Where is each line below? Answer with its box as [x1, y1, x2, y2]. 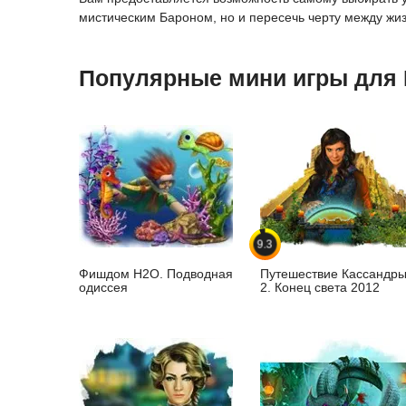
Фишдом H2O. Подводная [79, 266, 233, 282]
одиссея [79, 280, 128, 295]
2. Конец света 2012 [260, 280, 380, 295]
